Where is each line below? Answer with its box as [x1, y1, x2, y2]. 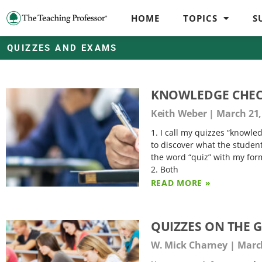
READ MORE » [150, 177, 211, 188]
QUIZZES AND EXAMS [7, 43, 118, 53]
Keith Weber [150, 107, 209, 120]
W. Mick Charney [150, 239, 230, 251]
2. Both [150, 164, 178, 175]
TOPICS [183, 12, 218, 24]
